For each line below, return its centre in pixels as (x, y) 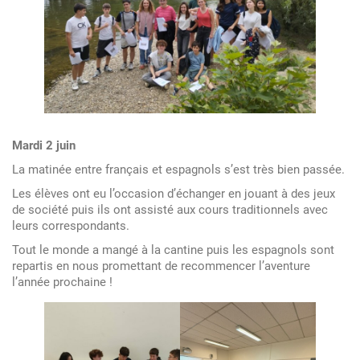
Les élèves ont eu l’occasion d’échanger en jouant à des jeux (174, 193)
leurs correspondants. (72, 225)
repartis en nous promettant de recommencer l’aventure (161, 266)
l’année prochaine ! (62, 282)
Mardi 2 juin (44, 145)
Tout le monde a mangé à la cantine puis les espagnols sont (173, 250)
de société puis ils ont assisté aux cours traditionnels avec (170, 209)
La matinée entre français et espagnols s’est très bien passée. (180, 169)
